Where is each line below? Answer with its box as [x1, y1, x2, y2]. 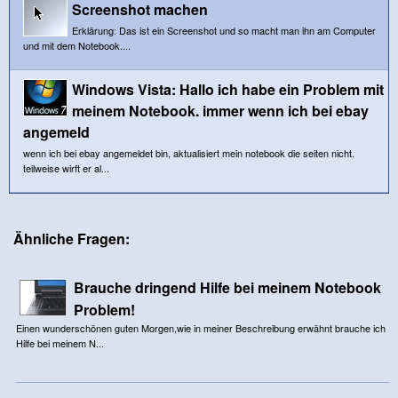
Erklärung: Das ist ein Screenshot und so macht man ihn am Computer [72, 22, 376, 37]
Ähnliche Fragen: [13, 227, 130, 249]
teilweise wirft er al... [23, 160, 109, 175]
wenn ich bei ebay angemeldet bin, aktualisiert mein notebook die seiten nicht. [23, 145, 354, 160]
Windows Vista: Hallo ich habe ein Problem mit [72, 78, 384, 99]
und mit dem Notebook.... [23, 37, 131, 52]
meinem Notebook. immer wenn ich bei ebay [72, 99, 369, 121]
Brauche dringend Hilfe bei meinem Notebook [73, 276, 381, 298]
